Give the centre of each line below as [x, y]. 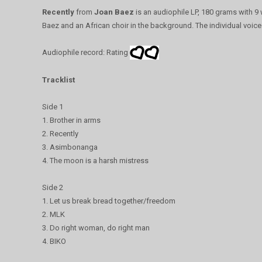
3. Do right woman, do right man [96, 228]
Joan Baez [114, 12]
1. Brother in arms [71, 120]
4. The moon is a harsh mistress [95, 161]
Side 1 [53, 107]
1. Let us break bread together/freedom [109, 201]
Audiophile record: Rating [86, 52]
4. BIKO [54, 242]
